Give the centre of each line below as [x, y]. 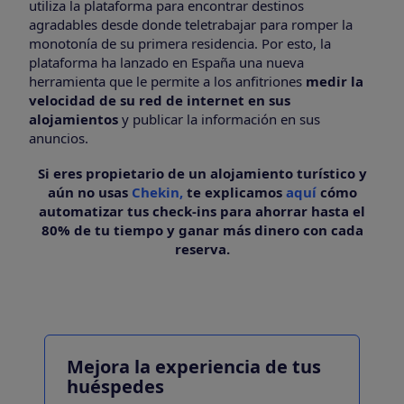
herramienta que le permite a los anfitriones [165, 81]
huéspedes [115, 387]
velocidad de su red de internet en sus [160, 100]
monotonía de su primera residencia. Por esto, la [180, 43]
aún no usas [87, 193]
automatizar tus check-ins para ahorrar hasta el [202, 211]
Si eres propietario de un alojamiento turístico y [202, 174]
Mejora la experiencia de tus [194, 367]
